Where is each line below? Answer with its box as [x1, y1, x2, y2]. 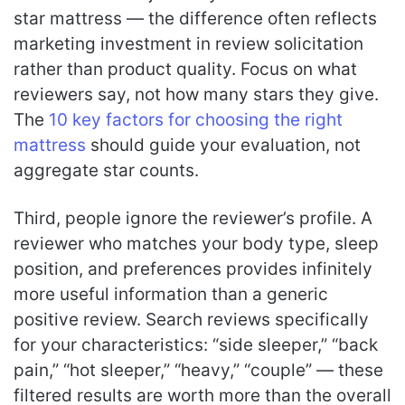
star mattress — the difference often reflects [14, 8, 377, 29]
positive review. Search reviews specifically [14, 309, 369, 330]
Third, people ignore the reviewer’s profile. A [14, 208, 372, 229]
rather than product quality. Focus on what [14, 59, 357, 80]
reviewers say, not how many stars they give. [14, 84, 379, 105]
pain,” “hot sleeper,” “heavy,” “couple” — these [14, 360, 383, 381]
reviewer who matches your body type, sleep [14, 233, 379, 254]
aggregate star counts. [14, 160, 199, 181]
